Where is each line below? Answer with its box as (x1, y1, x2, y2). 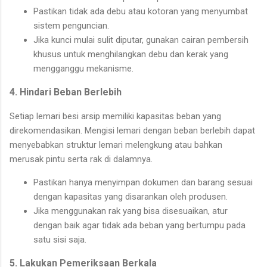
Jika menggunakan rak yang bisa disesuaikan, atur (33, 206, 228, 217)
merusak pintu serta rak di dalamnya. (10, 154, 153, 165)
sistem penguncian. (33, 20, 109, 32)
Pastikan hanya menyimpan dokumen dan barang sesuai (33, 177, 253, 188)
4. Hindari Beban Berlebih (10, 86, 122, 98)
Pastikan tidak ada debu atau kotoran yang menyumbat (33, 6, 248, 17)
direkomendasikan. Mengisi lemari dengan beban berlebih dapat (10, 125, 255, 136)
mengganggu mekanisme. (33, 63, 133, 74)
